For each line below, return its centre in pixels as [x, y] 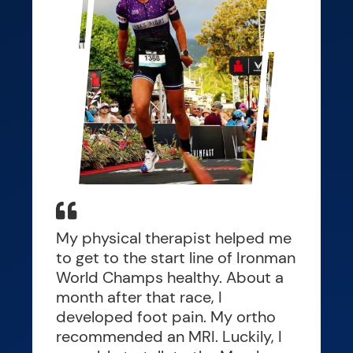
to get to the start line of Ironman [175, 257]
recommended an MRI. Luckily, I [169, 336]
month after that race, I [139, 297]
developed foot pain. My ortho [165, 316]
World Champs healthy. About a [169, 277]
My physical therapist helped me [173, 238]
